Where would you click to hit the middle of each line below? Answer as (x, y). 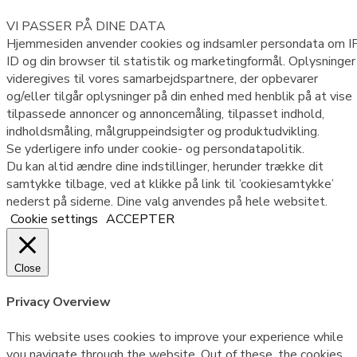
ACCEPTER (140, 220)
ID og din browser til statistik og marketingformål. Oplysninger (181, 62)
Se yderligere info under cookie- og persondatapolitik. (155, 149)
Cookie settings (54, 220)
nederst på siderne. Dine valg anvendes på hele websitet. (167, 202)
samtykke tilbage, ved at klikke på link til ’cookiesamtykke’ (170, 184)
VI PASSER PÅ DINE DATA (86, 27)
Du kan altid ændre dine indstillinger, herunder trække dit (165, 167)
